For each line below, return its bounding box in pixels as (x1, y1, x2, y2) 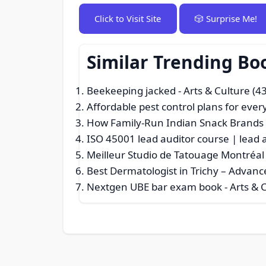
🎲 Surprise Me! (195, 12, 257, 24)
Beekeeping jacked (87, 84, 176, 98)
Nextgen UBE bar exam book (87, 180, 223, 194)
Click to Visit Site (94, 12, 161, 24)
